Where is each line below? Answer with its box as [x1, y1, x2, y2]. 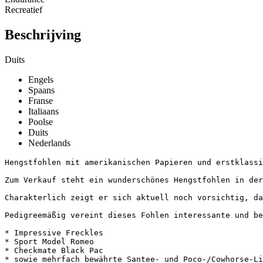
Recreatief [5, 4, 42, 15]
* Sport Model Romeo [5, 237, 94, 246]
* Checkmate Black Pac [5, 245, 103, 255]
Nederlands [28, 137, 70, 148]
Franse [28, 95, 53, 106]
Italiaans [28, 106, 59, 116]
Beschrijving [5, 26, 81, 42]
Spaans [28, 85, 55, 95]
